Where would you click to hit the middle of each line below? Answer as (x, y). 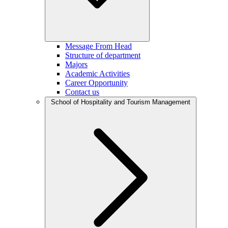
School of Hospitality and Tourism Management (121, 102)
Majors (76, 64)
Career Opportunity (96, 83)
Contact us (82, 92)
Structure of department (103, 55)
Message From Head (98, 46)
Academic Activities (97, 74)
